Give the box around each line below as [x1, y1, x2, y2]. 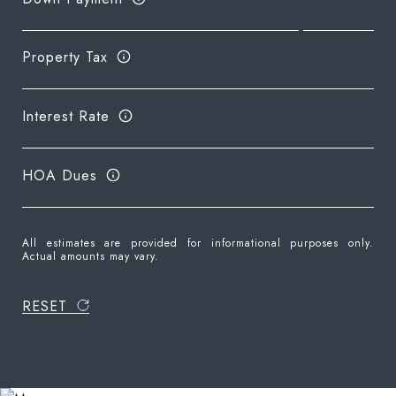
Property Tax [22, 46, 108, 67]
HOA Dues [22, 164, 97, 186]
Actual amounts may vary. [22, 248, 159, 264]
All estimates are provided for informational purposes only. [22, 235, 374, 251]
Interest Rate [22, 105, 110, 126]
